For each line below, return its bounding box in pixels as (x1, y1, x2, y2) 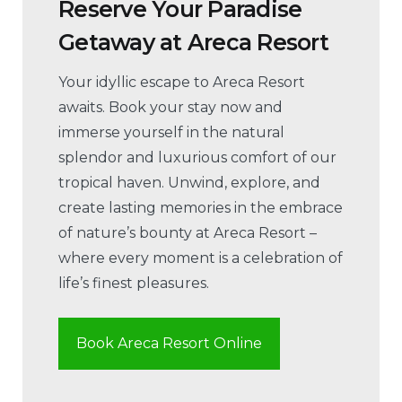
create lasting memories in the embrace (58, 199, 343, 217)
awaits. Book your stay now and (58, 99, 283, 117)
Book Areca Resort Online (76, 335, 262, 353)
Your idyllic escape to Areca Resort (58, 74, 305, 92)
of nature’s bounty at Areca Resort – (58, 224, 317, 242)
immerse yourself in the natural (58, 124, 284, 142)
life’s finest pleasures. (58, 275, 209, 293)
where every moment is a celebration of (58, 249, 343, 267)
